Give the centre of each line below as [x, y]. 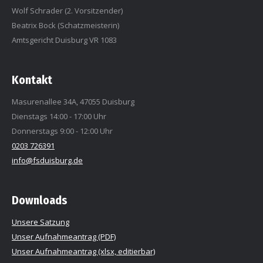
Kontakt [32, 80]
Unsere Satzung [41, 222]
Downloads [40, 200]
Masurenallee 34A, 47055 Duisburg [73, 101]
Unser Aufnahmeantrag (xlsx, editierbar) [83, 251]
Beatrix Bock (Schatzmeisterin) [65, 25]
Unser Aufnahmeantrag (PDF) [64, 236]
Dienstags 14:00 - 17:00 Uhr [59, 116]
